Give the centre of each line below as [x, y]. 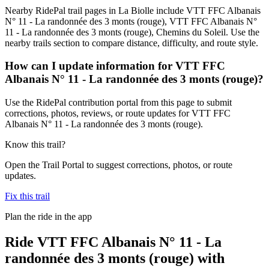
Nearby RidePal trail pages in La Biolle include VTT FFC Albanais [133, 10]
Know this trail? [35, 144]
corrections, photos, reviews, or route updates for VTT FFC [118, 113]
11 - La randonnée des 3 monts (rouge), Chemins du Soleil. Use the [132, 32]
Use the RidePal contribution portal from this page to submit [118, 102]
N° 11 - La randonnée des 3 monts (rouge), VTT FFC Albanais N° [131, 21]
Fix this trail [27, 196]
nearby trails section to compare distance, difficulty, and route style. [131, 43]
